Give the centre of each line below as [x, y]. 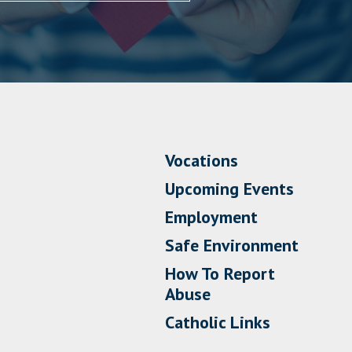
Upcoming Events [230, 188]
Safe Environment [232, 245]
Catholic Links [218, 322]
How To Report [220, 273]
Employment [212, 216]
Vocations [202, 160]
